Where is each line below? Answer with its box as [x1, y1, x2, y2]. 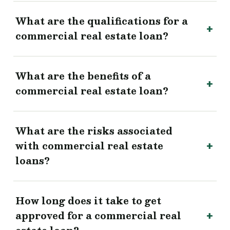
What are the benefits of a [15, 68, 151, 84]
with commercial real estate [15, 138, 163, 154]
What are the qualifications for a [15, 13, 188, 29]
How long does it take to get [15, 193, 161, 208]
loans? [15, 152, 50, 168]
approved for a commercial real [15, 207, 181, 223]
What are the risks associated [15, 123, 172, 139]
